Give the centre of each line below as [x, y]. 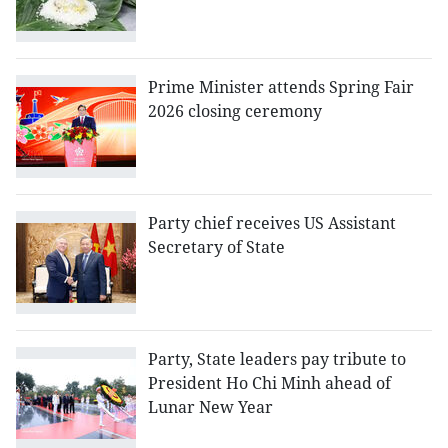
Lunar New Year [210, 407]
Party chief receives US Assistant [272, 223]
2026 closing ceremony [235, 111]
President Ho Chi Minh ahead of [269, 383]
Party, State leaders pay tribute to [277, 359]
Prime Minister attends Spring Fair [281, 87]
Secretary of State [216, 247]
